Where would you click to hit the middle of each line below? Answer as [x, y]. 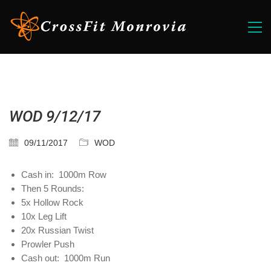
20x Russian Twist [57, 230]
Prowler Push [48, 244]
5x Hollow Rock [52, 202]
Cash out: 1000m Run [66, 258]
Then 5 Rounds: [53, 188]
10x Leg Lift [44, 216]
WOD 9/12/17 [55, 116]
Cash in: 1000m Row [64, 175]
